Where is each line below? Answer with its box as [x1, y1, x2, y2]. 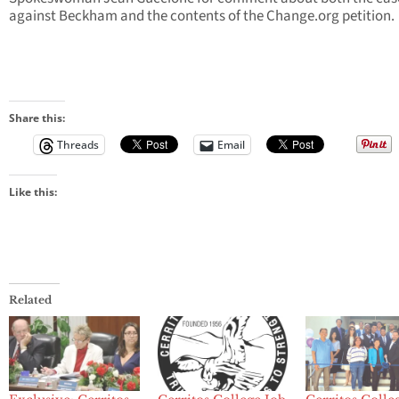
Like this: [9, 184, 57, 200]
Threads [57, 137, 99, 153]
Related [9, 293, 52, 307]
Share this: [9, 110, 65, 126]
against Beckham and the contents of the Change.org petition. [9, 5, 395, 28]
